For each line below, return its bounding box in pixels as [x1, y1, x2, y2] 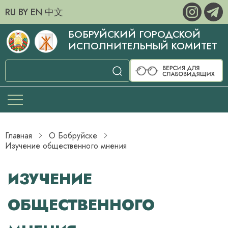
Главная [5, 130, 32, 141]
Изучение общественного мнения [5, 140, 127, 152]
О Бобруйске [49, 130, 97, 141]
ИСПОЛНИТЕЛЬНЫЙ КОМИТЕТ [68, 39, 217, 53]
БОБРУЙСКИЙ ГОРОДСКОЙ [68, 27, 201, 41]
